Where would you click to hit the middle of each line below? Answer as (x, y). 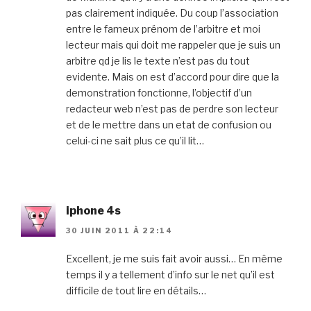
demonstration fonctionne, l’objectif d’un (159, 93)
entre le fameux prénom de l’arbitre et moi (163, 29)
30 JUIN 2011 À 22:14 (119, 230)
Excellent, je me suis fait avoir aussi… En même (174, 258)
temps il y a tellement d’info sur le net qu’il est (170, 274)
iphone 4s (93, 211)
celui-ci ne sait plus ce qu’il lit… (135, 141)
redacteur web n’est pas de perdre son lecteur (172, 109)
